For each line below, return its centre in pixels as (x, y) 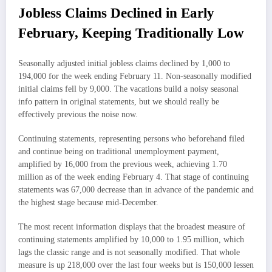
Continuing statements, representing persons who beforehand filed (131, 138)
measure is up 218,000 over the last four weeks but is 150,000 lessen (136, 265)
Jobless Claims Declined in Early (116, 13)
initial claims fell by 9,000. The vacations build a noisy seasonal (128, 89)
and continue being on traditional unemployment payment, (119, 151)
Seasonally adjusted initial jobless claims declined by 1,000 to (124, 63)
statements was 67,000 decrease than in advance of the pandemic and (136, 189)
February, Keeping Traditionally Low (131, 33)
